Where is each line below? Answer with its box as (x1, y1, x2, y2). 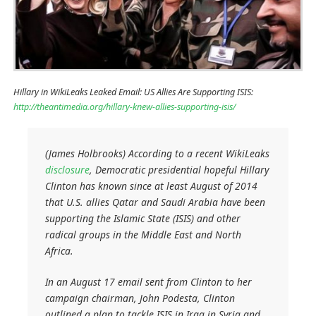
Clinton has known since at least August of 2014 (45, 178, 258, 193)
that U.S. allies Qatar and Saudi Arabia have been (45, 195, 266, 209)
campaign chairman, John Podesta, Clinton (45, 291, 236, 305)
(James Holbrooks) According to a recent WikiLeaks (45, 146, 270, 160)
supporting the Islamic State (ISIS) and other (45, 211, 241, 225)
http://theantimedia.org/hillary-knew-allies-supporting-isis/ (13, 101, 236, 114)
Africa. (45, 243, 74, 257)
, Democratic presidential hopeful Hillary (90, 162, 269, 176)
